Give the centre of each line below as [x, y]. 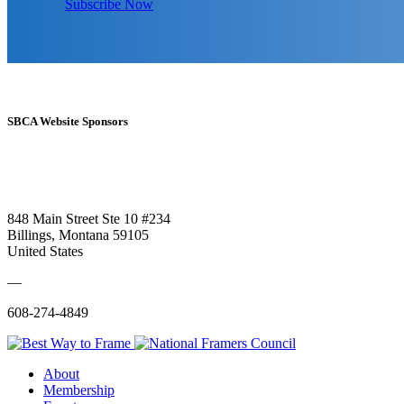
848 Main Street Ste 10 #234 [89, 218]
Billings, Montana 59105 [78, 234]
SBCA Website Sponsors [68, 121]
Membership [79, 390]
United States [45, 251]
